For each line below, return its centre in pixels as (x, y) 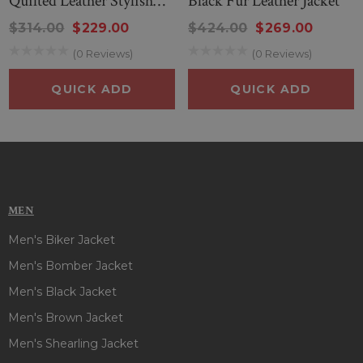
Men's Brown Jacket (66, 317)
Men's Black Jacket (62, 291)
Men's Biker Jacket (62, 239)
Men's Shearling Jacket (73, 343)
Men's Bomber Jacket (70, 265)
